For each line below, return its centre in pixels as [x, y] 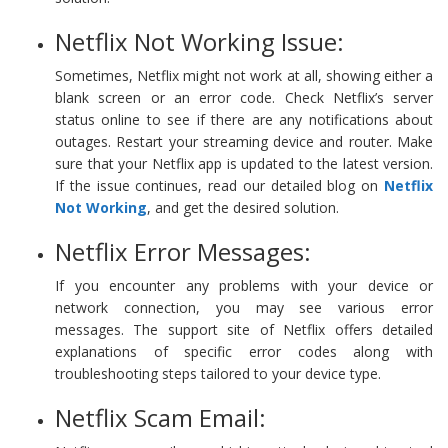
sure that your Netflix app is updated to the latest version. [244, 163]
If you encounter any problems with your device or [244, 285]
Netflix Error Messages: [183, 251]
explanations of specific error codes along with [244, 351]
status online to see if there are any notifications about [244, 119]
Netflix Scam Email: [160, 417]
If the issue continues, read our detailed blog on [219, 185]
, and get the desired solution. [243, 207]
